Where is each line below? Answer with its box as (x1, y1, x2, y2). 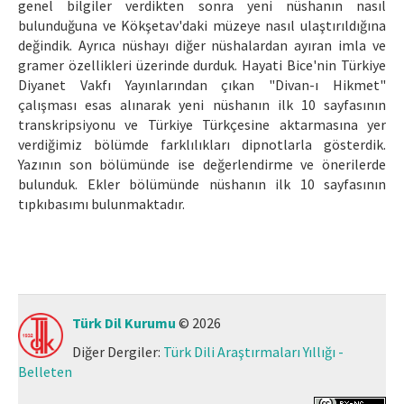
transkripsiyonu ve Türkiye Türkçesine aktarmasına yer (18, 115, 386, 133)
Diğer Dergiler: (72, 343, 163, 361)
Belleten (18, 363, 72, 381)
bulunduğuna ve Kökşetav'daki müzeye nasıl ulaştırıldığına (18, 15, 386, 34)
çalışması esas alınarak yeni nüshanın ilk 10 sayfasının (18, 95, 386, 114)
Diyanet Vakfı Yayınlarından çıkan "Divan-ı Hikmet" (18, 75, 386, 94)
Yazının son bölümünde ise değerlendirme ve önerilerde (18, 154, 386, 173)
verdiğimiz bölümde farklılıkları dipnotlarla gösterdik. (18, 134, 386, 153)
